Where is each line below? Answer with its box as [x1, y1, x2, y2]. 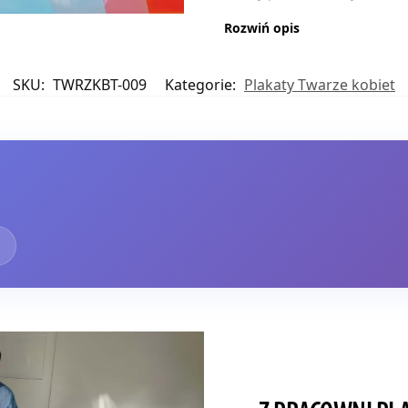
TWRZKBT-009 [53, 75, 147, 96]
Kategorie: [165, 75, 240, 96]
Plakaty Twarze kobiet [244, 75, 395, 96]
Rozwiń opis [223, 19, 300, 37]
